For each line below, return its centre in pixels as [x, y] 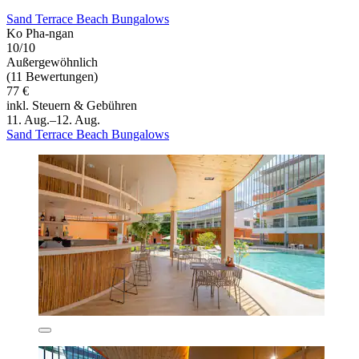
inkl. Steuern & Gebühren [72, 106]
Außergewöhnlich [52, 63]
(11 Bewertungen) [52, 77]
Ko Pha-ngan [40, 34]
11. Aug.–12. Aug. [53, 120]
